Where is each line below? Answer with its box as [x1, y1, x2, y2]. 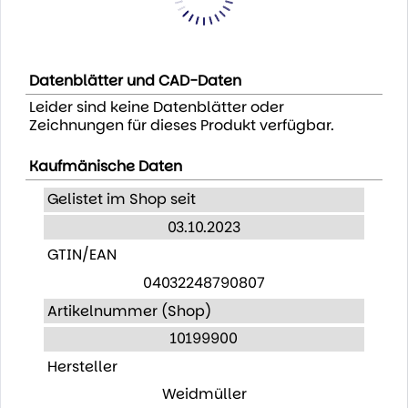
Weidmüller [161, 383, 247, 405]
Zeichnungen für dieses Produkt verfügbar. [28, 114, 334, 136]
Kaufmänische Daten [28, 156, 182, 178]
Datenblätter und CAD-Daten [28, 69, 241, 91]
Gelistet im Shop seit [46, 189, 196, 210]
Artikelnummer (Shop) [46, 300, 211, 321]
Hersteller [46, 355, 117, 377]
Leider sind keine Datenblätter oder [28, 96, 284, 117]
